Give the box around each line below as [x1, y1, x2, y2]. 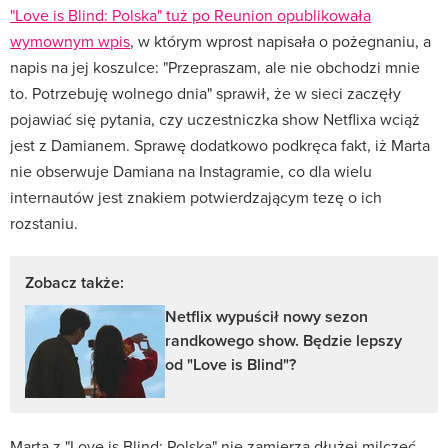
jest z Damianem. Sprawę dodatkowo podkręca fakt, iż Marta [10, 133, 430, 156]
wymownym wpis [10, 29, 130, 52]
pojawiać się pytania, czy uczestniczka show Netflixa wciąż [10, 107, 420, 130]
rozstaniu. [10, 211, 78, 234]
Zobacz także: [25, 270, 124, 294]
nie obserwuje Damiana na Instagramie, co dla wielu [10, 159, 372, 182]
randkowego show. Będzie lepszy [165, 328, 402, 352]
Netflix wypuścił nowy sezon [165, 304, 368, 328]
